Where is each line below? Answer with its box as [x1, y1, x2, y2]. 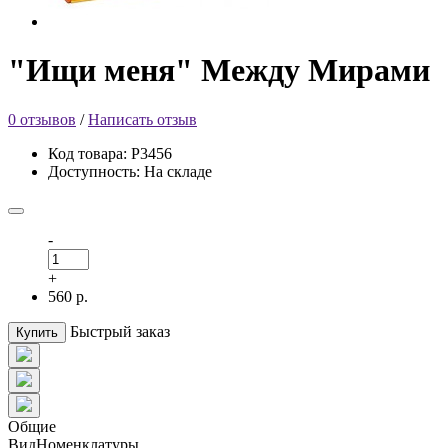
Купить [16, 324, 58, 340]
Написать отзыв [88, 110, 197, 128]
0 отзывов [8, 110, 76, 128]
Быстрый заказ [70, 322, 170, 340]
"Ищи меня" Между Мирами [8, 52, 430, 89]
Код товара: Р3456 [48, 144, 172, 162]
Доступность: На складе [48, 162, 212, 180]
